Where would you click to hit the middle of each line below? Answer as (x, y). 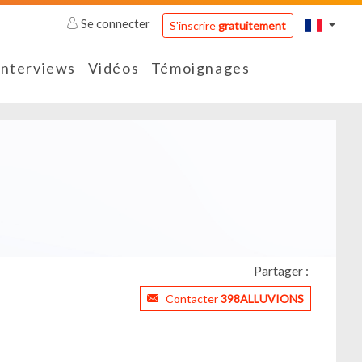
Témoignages (200, 68)
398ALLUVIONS (262, 299)
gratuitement (252, 25)
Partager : (281, 271)
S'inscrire (194, 25)
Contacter (193, 299)
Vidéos (114, 68)
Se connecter (116, 24)
